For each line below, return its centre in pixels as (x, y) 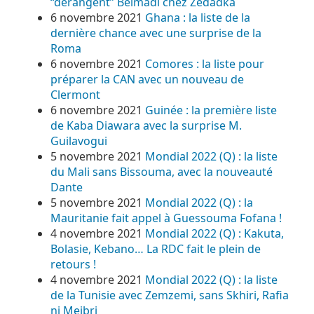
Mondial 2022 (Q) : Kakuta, (214, 233)
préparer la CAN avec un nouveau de (147, 79)
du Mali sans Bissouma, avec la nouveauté (162, 172)
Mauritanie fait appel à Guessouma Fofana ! (166, 218)
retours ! (73, 264)
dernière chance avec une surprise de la (156, 33)
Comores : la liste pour (205, 64)
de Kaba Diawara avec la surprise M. (146, 125)
